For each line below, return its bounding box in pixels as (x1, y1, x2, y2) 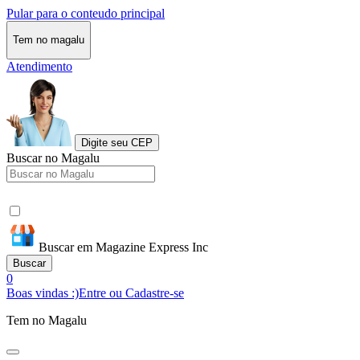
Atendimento (6, 59, 72, 73)
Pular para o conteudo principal (6, 6, 165, 20)
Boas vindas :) (6, 285, 79, 300)
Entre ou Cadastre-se (79, 285, 184, 300)
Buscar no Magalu (6, 150, 100, 165)
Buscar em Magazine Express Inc (39, 239, 208, 254)
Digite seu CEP (81, 136, 153, 149)
